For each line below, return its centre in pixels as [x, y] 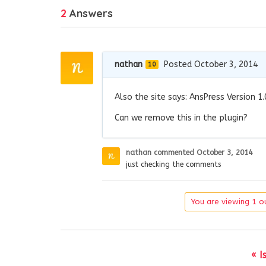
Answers [90, 13]
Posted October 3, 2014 [211, 64]
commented [175, 152]
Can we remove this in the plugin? [181, 118]
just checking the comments [173, 164]
